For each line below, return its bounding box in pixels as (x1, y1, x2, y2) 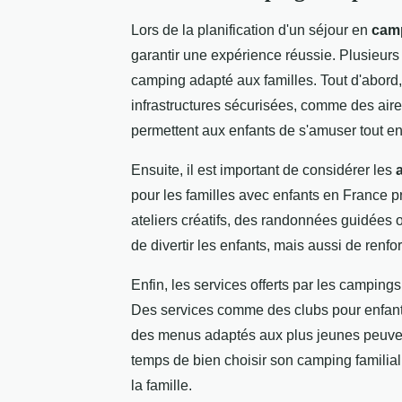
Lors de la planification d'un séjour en (131, 22, 371, 39)
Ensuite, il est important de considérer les (131, 162, 396, 179)
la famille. (131, 378, 192, 394)
